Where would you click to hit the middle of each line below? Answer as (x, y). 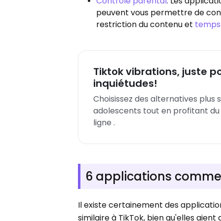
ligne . (104, 122)
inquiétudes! (126, 83)
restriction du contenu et (146, 24)
